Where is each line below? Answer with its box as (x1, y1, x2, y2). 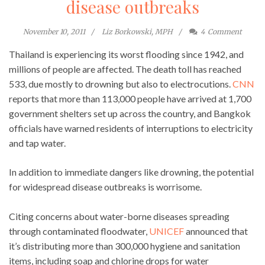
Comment (208, 27, 242, 36)
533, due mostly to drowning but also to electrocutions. (9, 77, 232, 89)
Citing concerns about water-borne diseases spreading (9, 210, 230, 222)
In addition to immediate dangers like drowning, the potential (9, 166, 254, 177)
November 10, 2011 (23, 27, 85, 36)
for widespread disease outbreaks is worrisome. (9, 180, 202, 192)
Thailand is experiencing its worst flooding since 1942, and (9, 48, 244, 60)
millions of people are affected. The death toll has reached (9, 63, 241, 75)
